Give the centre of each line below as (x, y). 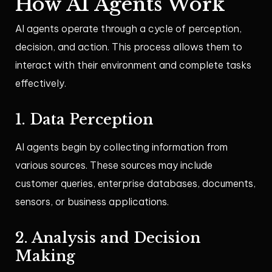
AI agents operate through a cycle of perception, (128, 29)
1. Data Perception (84, 120)
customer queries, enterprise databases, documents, (135, 184)
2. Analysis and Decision (108, 238)
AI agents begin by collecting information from (121, 147)
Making (45, 256)
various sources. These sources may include (114, 165)
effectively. (41, 83)
